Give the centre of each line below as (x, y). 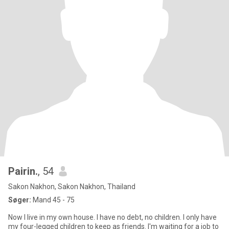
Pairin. (23, 171)
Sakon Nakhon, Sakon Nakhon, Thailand (72, 187)
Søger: (20, 200)
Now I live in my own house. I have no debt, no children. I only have (112, 217)
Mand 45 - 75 (53, 200)
